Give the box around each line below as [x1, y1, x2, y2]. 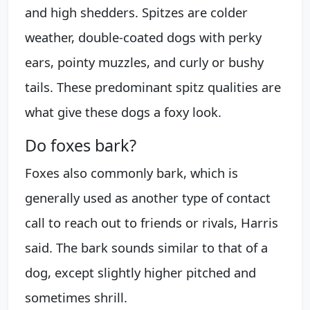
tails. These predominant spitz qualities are [25, 77, 281, 95]
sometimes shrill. [25, 288, 127, 306]
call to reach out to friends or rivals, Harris [25, 213, 278, 231]
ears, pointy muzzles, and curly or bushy [25, 53, 264, 71]
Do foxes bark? [25, 134, 136, 156]
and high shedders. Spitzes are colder [25, 3, 248, 21]
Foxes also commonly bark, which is [25, 163, 238, 181]
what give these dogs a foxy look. [25, 102, 221, 120]
